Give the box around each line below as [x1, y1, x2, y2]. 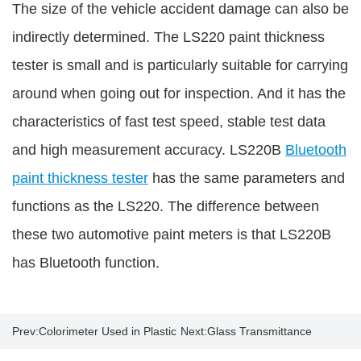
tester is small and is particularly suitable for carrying [12, 56, 348, 73]
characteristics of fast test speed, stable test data [12, 113, 326, 130]
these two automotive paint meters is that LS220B [12, 226, 331, 243]
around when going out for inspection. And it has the [12, 85, 346, 102]
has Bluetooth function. [12, 254, 160, 271]
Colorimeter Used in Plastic [39, 325, 176, 338]
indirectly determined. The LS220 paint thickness [12, 28, 325, 45]
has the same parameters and [148, 169, 345, 186]
